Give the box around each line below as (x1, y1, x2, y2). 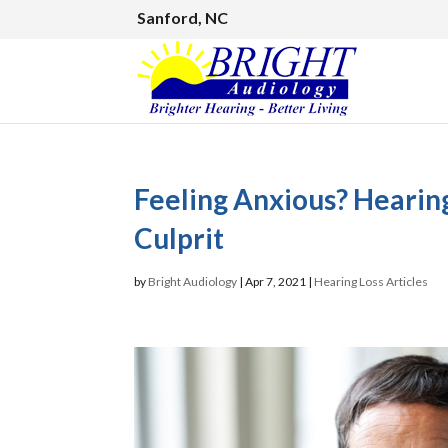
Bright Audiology (148, 274, 238, 289)
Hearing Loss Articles (314, 274, 429, 289)
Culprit (134, 221, 225, 255)
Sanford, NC (137, 8, 228, 27)
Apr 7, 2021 (245, 274, 307, 289)
